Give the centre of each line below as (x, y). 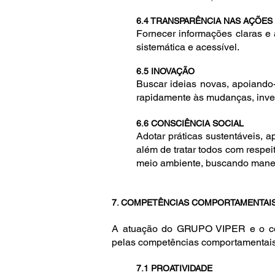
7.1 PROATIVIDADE (174, 268)
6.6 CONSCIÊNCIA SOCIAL (190, 123)
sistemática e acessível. (188, 47)
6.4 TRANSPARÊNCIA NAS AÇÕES (204, 21)
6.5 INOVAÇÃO (165, 71)
